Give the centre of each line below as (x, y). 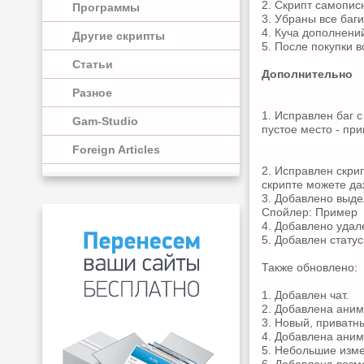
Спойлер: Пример (310, 212)
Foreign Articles (116, 149)
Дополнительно (307, 74)
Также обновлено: (310, 268)
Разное (92, 93)
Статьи (93, 64)
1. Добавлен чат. (305, 295)
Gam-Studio (105, 121)
